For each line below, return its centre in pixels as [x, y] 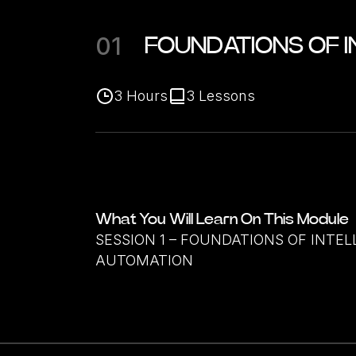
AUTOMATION [144, 260]
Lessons [225, 96]
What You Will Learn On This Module [222, 219]
